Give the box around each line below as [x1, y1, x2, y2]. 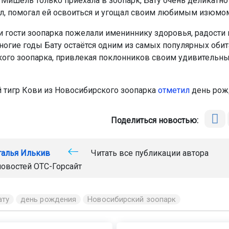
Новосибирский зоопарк [87, 195, 176, 204]
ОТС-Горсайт [33, 162, 82, 172]
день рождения [20, 195, 77, 204]
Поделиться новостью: [111, 116, 203, 126]
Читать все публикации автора [88, 148, 209, 158]
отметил [157, 85, 190, 96]
